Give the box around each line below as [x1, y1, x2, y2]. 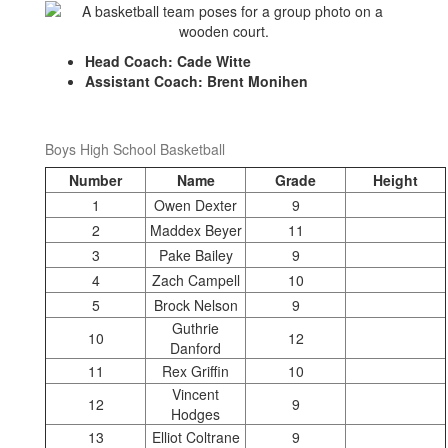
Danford [170, 338, 221, 358]
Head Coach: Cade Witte [85, 51, 251, 71]
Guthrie [172, 318, 219, 338]
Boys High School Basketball [45, 139, 225, 159]
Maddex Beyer [149, 220, 242, 240]
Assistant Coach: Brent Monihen [85, 71, 308, 91]
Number [69, 170, 122, 190]
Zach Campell [151, 270, 240, 290]
